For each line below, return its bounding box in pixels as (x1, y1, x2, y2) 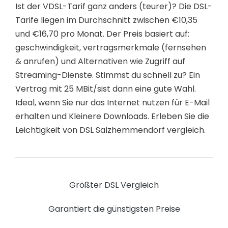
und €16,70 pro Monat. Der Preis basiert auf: (15, 27, 189, 40)
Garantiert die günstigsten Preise (48, 203, 180, 215)
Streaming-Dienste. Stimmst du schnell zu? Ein (15, 69, 200, 81)
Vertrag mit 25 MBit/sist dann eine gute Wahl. (15, 82, 196, 95)
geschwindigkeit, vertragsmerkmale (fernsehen (15, 41, 206, 53)
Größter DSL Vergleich (69, 179, 159, 191)
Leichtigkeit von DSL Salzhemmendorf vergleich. (15, 124, 206, 136)
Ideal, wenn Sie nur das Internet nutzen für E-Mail (15, 96, 210, 108)
